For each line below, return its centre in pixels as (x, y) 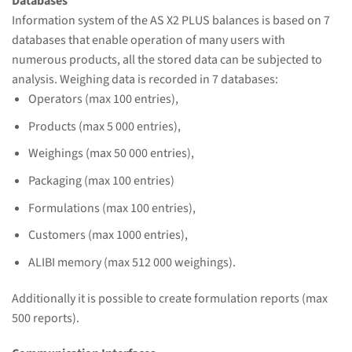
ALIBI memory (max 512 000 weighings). (132, 262)
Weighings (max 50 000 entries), (111, 154)
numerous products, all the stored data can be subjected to (167, 60)
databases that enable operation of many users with (148, 40)
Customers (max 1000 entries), (108, 235)
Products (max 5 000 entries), (104, 126)
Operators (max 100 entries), (103, 99)
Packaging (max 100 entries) (101, 180)
